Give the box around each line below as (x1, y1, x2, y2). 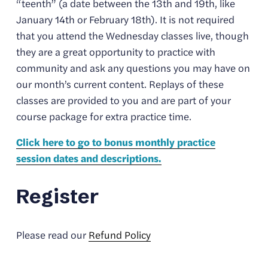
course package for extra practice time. (16, 109, 194, 124)
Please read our (16, 227, 89, 242)
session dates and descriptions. (16, 151, 162, 166)
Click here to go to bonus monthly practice (16, 135, 215, 150)
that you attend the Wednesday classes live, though (16, 28, 249, 43)
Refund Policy (88, 227, 151, 242)
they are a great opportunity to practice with (16, 44, 215, 59)
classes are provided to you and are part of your (16, 93, 231, 108)
